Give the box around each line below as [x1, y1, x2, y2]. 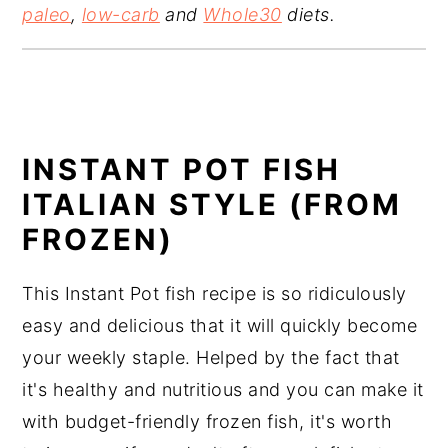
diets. [281, 3, 336, 25]
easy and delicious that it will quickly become [22, 314, 418, 336]
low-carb [81, 3, 160, 25]
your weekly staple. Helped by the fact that [22, 346, 400, 368]
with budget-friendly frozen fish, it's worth [22, 410, 393, 432]
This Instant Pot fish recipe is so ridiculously [22, 282, 407, 304]
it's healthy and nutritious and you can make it [22, 378, 424, 400]
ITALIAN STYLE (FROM [22, 186, 403, 222]
